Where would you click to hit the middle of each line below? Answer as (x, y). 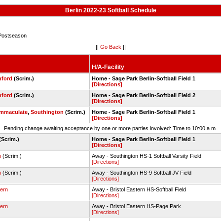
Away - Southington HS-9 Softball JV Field (142, 173)
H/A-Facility (108, 67)
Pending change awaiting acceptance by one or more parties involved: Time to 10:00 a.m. (110, 128)
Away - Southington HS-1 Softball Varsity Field (147, 156)
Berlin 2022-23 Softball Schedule (110, 10)
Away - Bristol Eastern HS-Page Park (136, 206)
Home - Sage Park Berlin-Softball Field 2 (144, 95)
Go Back (110, 47)
